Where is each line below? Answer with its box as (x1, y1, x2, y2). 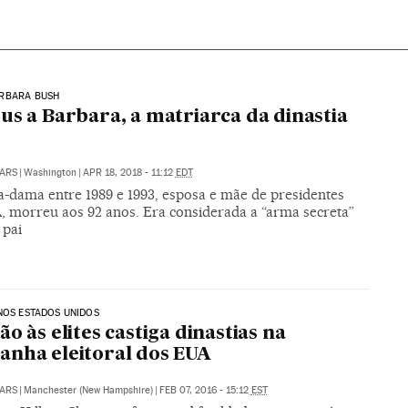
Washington (23, 166, 76, 178)
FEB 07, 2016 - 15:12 (158, 384, 251, 397)
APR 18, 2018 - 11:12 (82, 166, 176, 178)
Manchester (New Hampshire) (23, 384, 153, 397)
